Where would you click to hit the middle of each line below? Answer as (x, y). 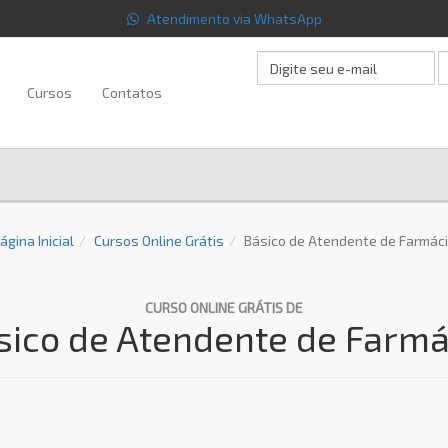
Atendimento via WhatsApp (232, 18)
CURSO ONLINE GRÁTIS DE (224, 307)
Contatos (131, 92)
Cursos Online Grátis (159, 240)
